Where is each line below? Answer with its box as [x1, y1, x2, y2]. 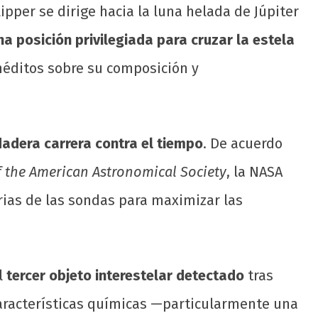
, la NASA [226, 163, 283, 181]
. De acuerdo [203, 135, 283, 153]
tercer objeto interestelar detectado [6, 267, 244, 285]
